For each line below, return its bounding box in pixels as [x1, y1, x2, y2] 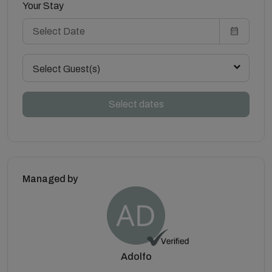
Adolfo [120, 251, 152, 262]
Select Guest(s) [33, 64, 100, 74]
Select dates [108, 99, 164, 109]
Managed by [22, 174, 78, 184]
